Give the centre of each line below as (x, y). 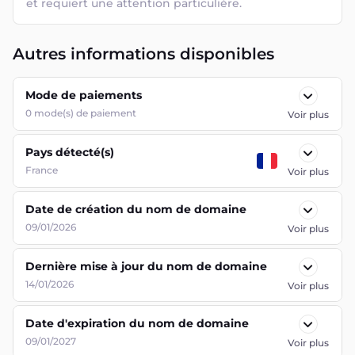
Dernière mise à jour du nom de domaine (146, 266)
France (42, 170)
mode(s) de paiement (85, 113)
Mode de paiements (84, 95)
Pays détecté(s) (70, 152)
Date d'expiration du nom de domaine (137, 323)
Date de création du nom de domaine (136, 209)
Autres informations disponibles (143, 54)
